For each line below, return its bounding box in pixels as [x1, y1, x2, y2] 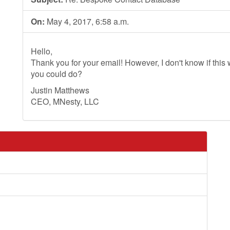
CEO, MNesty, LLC [31, 95, 99, 107]
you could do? [31, 68, 82, 80]
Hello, [31, 45, 52, 57]
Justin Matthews [31, 84, 89, 96]
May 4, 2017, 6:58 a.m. [45, 15, 129, 27]
